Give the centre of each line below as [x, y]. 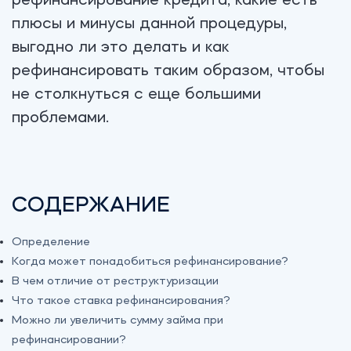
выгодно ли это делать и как [121, 47]
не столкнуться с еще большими [136, 94]
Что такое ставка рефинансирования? [121, 301]
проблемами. [60, 118]
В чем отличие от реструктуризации [115, 282]
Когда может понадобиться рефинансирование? [150, 262]
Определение [51, 242]
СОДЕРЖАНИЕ [91, 206]
